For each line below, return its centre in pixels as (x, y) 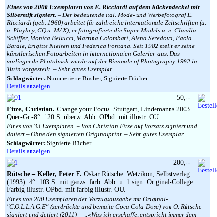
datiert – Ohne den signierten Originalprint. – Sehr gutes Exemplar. (96, 134)
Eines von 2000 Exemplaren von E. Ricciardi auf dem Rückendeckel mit (103, 7)
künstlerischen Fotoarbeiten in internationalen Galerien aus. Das (93, 54)
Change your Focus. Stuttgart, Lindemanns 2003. (123, 109)
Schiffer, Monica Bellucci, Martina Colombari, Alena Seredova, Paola (99, 38)
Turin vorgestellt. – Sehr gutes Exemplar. (60, 69)
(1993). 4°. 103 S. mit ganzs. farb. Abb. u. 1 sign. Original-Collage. (101, 182)
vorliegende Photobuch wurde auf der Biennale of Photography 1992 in (102, 61)
